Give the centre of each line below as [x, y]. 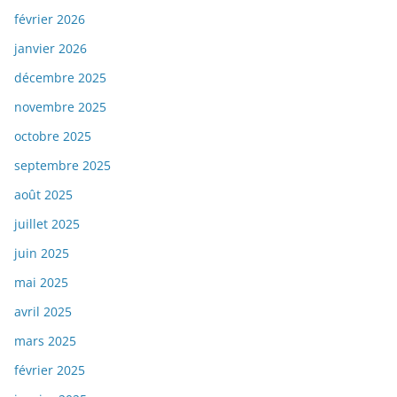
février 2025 [50, 370]
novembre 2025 [60, 107]
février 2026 [50, 19]
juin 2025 [42, 253]
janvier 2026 [51, 49]
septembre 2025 [62, 166]
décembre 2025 [60, 78]
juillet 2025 [47, 224]
